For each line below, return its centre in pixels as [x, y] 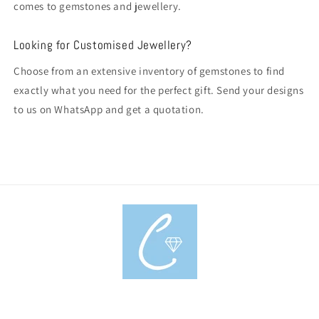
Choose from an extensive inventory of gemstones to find [150, 70]
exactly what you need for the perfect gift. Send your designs [159, 90]
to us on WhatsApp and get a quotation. [109, 109]
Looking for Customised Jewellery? [103, 45]
